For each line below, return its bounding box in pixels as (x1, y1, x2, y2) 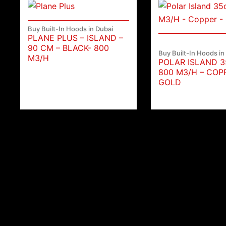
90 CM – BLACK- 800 (28, 43, 109, 53)
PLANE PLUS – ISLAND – (28, 33, 124, 43)
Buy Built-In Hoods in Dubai (28, 25, 114, 33)
